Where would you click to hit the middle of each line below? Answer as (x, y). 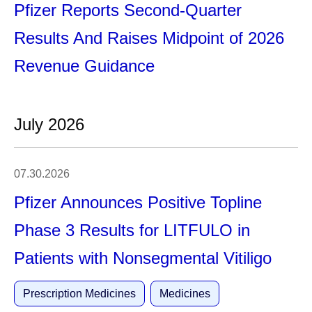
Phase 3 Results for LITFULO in (132, 230)
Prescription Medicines (79, 294)
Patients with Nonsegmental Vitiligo (143, 258)
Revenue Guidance (84, 66)
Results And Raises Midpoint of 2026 (149, 38)
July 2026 (49, 124)
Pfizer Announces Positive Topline (138, 202)
